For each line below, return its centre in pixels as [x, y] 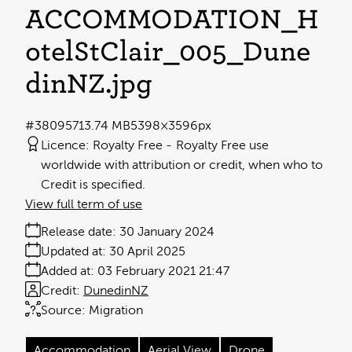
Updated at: [73, 252]
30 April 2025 [147, 252]
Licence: [65, 146]
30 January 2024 [167, 232]
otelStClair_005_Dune [168, 52]
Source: [63, 311]
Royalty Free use [222, 146]
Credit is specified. [93, 185]
